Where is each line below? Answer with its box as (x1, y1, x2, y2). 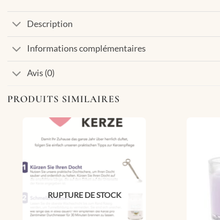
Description (27, 19, 73, 29)
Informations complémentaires (27, 43, 146, 54)
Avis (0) (27, 68, 55, 79)
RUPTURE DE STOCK (47, 190, 121, 200)
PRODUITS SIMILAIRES (7, 93, 120, 105)
